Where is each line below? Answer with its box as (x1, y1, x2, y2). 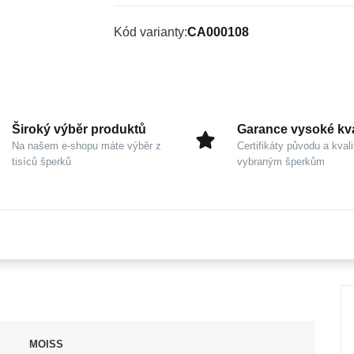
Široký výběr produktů (12, 122, 146, 136)
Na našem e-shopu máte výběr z (12, 140, 161, 152)
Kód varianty (114, 25, 185, 39)
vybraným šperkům (237, 156, 325, 168)
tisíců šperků (12, 156, 71, 168)
